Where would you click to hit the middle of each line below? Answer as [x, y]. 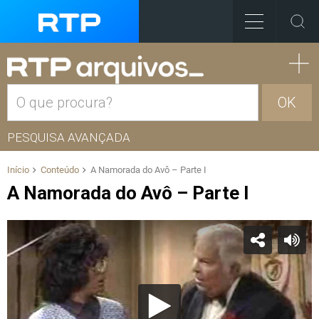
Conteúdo [60, 170]
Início [18, 170]
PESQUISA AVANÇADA [69, 137]
